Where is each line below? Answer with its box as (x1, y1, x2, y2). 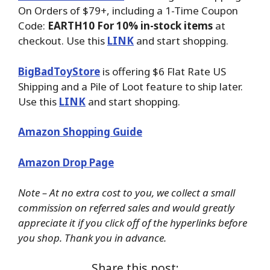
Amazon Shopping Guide (18, 125, 142, 139)
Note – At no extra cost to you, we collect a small (18, 186, 235, 200)
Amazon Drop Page (18, 155, 114, 169)
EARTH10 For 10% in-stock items (48, 19, 213, 33)
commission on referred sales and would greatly (18, 201, 234, 215)
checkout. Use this (18, 34, 107, 48)
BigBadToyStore (18, 64, 100, 78)
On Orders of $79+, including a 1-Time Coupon (18, 4, 238, 18)
